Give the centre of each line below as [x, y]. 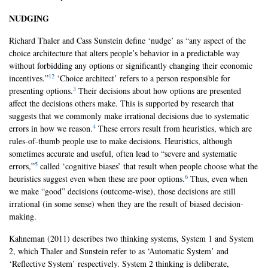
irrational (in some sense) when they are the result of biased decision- [126, 204]
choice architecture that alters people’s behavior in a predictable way [124, 53]
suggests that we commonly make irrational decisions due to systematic [129, 116]
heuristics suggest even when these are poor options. [97, 179]
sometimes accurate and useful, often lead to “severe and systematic [123, 154]
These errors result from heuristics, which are [174, 129]
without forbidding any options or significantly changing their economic [131, 66]
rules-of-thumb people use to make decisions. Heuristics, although [121, 141]
